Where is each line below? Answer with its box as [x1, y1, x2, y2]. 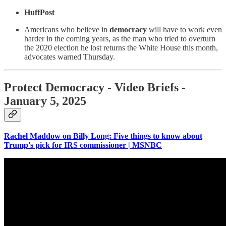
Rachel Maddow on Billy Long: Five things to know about [4, 131, 202, 140]
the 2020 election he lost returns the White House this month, [24, 43, 218, 52]
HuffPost [24, 8, 54, 17]
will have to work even [147, 25, 222, 34]
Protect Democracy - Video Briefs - [4, 80, 186, 94]
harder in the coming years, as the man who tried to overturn [24, 34, 215, 43]
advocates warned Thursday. [24, 52, 115, 61]
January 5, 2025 [4, 94, 86, 107]
